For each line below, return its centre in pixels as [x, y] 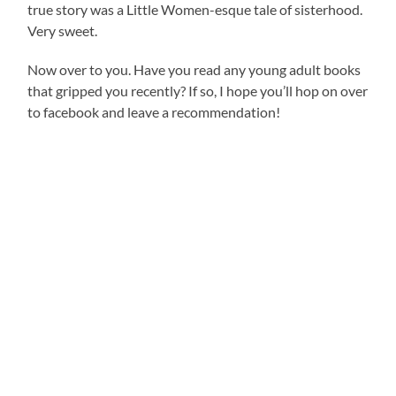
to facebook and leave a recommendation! [154, 111]
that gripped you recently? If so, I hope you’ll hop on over [198, 90]
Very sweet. [63, 30]
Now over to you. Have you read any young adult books [194, 69]
